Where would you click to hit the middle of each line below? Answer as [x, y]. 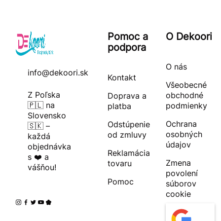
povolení [182, 173]
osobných [184, 134]
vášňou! [42, 167]
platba [119, 106]
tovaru [119, 163]
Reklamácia [129, 153]
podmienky [186, 105]
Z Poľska [44, 94]
